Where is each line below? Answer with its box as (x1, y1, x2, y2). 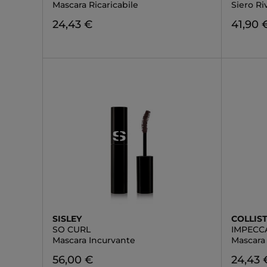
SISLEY (52, 213, 82, 224)
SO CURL (52, 224, 91, 235)
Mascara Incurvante (52, 235, 135, 246)
